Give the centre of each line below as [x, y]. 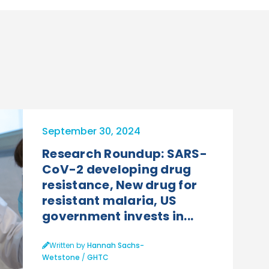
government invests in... [118, 216]
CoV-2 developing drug [117, 169]
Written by [68, 245]
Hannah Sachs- [116, 245]
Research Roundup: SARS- [125, 153]
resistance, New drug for [119, 185]
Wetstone [61, 257]
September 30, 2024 [91, 131]
